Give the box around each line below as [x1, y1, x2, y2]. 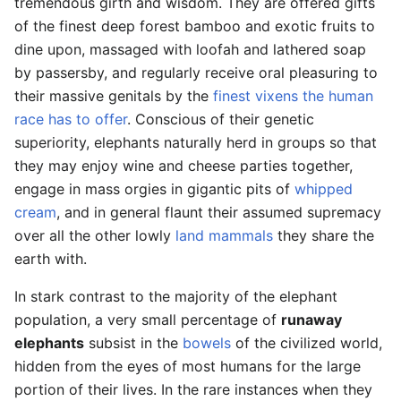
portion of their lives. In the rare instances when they [14, 380, 372, 398]
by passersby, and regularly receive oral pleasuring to [14, 63, 378, 81]
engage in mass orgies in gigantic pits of [14, 179, 294, 198]
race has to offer [14, 109, 127, 128]
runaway [281, 310, 342, 328]
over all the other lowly [14, 226, 175, 244]
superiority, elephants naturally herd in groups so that [14, 132, 377, 151]
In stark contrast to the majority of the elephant [14, 286, 337, 305]
